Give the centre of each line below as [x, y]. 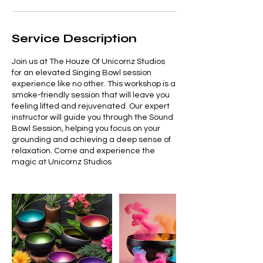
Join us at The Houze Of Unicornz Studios [88, 61]
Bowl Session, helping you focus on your [86, 128]
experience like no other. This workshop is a [94, 84]
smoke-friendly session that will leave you [91, 95]
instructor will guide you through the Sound [92, 117]
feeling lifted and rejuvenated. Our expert [91, 106]
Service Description [74, 38]
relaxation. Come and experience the [83, 151]
